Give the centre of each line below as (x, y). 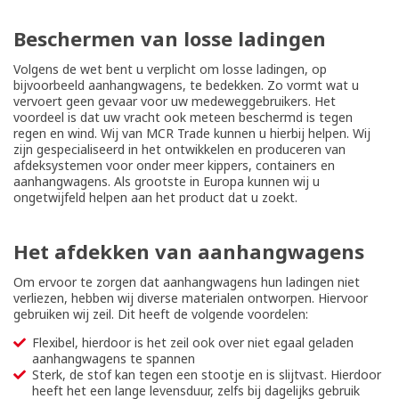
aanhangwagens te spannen (114, 358)
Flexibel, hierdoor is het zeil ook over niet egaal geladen (193, 342)
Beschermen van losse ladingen (170, 38)
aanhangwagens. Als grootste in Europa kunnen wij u (167, 181)
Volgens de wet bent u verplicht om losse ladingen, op (170, 69)
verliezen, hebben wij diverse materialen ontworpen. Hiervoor (191, 298)
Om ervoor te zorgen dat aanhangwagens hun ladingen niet (187, 282)
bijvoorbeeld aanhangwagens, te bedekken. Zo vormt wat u (186, 85)
